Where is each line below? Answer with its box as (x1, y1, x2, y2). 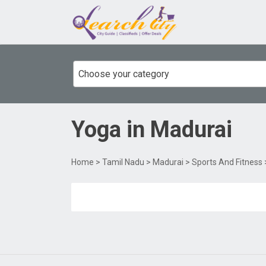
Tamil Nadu (102, 157, 144, 167)
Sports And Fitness (192, 157, 262, 167)
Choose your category (78, 68, 169, 80)
